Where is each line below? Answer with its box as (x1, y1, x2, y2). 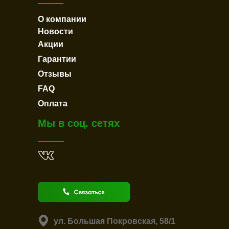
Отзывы (38, 70, 72, 78)
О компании (38, 15, 86, 24)
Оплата (38, 99, 67, 108)
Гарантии (38, 55, 76, 63)
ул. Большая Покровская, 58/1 (54, 217, 175, 225)
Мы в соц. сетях (38, 118, 120, 129)
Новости (38, 27, 73, 36)
